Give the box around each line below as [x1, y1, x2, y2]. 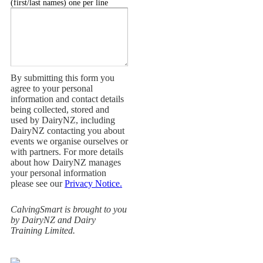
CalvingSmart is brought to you [11, 204, 127, 214]
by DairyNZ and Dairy [11, 215, 96, 225]
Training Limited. [11, 225, 77, 235]
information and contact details [11, 94, 124, 104]
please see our [11, 178, 65, 188]
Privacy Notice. [65, 178, 122, 188]
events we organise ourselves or [11, 136, 128, 146]
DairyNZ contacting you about [11, 126, 124, 136]
